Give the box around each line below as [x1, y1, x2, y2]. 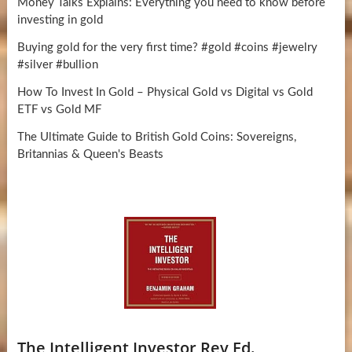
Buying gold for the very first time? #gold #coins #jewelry [16, 41, 317, 53]
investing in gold [16, 13, 103, 26]
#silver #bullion [16, 58, 98, 71]
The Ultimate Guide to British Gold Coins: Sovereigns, [16, 130, 296, 143]
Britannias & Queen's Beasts [16, 148, 163, 160]
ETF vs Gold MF [16, 103, 101, 115]
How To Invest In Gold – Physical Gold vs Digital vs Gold [16, 86, 313, 98]
